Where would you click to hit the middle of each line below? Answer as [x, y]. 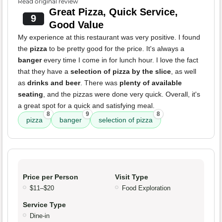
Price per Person [51, 177]
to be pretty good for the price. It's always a [116, 49]
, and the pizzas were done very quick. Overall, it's [122, 94]
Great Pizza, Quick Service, [113, 12]
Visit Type [132, 177]
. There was [100, 83]
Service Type [44, 205]
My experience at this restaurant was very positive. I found [109, 37]
